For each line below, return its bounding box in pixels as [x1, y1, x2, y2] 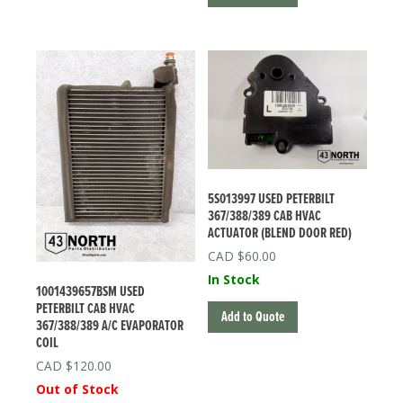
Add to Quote [221, 308, 285, 327]
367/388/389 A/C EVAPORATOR [36, 317, 184, 336]
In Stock [208, 271, 261, 289]
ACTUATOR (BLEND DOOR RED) [208, 224, 353, 244]
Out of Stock [36, 381, 119, 399]
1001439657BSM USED [36, 282, 145, 302]
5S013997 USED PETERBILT [208, 190, 336, 210]
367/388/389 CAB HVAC [208, 207, 322, 227]
